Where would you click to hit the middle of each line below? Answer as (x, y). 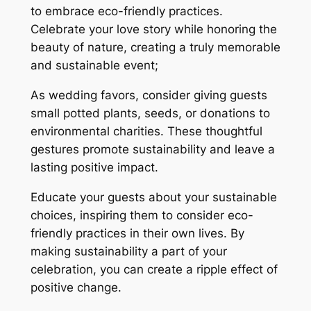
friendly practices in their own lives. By (137, 233)
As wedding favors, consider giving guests (149, 95)
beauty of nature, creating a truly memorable (155, 48)
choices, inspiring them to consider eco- (142, 215)
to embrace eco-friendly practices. (126, 11)
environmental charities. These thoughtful (146, 131)
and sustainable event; (94, 66)
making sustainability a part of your (128, 251)
